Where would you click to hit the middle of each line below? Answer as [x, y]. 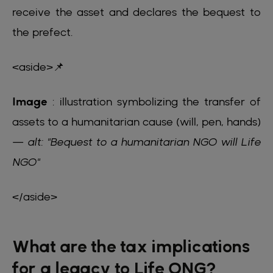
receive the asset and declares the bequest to [136, 12]
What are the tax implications [131, 246]
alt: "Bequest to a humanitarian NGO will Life [144, 141]
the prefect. [43, 32]
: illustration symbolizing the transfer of [154, 101]
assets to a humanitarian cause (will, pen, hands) [136, 121]
